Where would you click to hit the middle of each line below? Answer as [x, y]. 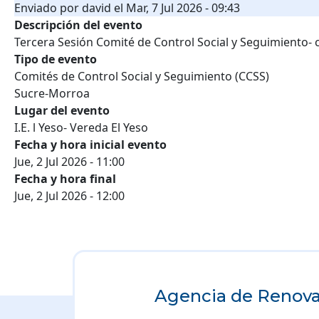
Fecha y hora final [65, 179]
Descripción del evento [78, 25]
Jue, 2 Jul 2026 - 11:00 [69, 162]
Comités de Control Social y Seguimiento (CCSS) [142, 77]
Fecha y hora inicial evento [90, 145]
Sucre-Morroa [52, 94]
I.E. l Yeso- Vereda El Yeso [81, 128]
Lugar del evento [62, 111]
